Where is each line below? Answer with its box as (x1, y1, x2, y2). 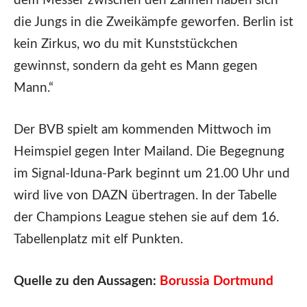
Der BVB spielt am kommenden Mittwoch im (14, 123, 271, 136)
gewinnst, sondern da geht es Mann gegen (14, 59, 258, 73)
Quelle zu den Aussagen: (14, 275, 156, 288)
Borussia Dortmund (160, 275, 273, 288)
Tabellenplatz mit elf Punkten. (14, 232, 183, 246)
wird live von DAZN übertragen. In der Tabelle (14, 188, 277, 202)
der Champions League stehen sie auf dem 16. (14, 210, 279, 224)
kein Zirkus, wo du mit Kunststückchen (14, 37, 238, 51)
